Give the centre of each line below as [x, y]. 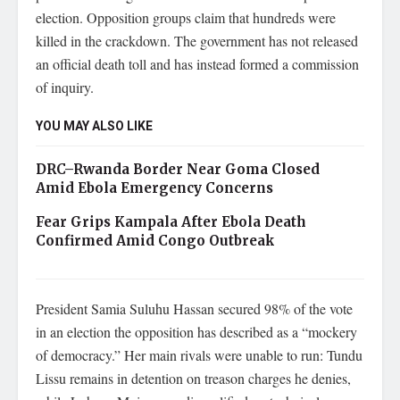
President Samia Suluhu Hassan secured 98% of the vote [194, 308]
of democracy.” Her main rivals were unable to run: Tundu [199, 355]
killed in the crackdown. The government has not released [197, 41]
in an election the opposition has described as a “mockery [196, 332]
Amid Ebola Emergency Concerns [154, 188]
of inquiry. [65, 87]
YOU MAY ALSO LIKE [94, 126]
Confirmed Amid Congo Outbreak [155, 241]
